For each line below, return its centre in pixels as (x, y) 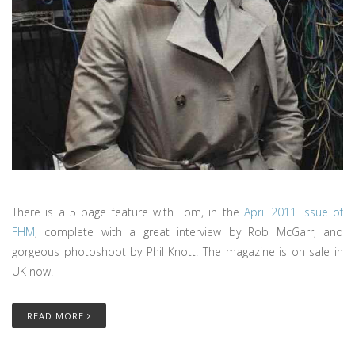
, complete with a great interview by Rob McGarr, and (189, 232)
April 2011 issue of (294, 212)
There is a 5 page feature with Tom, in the (128, 212)
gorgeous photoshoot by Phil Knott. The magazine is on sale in (177, 252)
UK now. (34, 271)
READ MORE (57, 316)
